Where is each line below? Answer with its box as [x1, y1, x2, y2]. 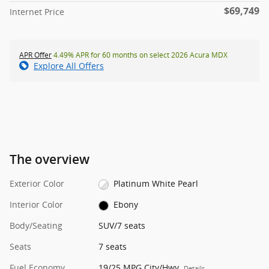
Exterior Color [10, 178, 64, 190]
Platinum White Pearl [113, 178, 199, 190]
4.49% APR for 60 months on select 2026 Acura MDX [52, 50, 228, 61]
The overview [10, 152, 89, 168]
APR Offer [19, 50, 52, 61]
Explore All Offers [34, 60, 104, 72]
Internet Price [10, 6, 64, 18]
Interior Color [10, 199, 63, 211]
